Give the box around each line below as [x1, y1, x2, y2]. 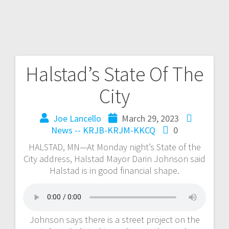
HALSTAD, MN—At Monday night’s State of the [28, 141, 201, 153]
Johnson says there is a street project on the [29, 213, 200, 225]
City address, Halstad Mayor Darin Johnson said [24, 152, 205, 165]
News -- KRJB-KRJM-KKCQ [51, 124, 155, 136]
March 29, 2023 [121, 112, 179, 124]
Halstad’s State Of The [26, 61, 203, 87]
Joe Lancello [53, 112, 101, 124]
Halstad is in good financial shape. [50, 164, 179, 176]
